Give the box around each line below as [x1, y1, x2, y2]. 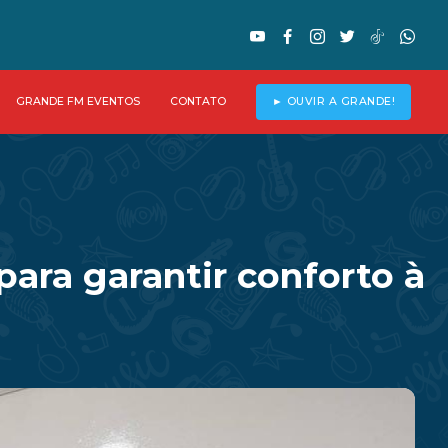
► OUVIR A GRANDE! [271, 95, 395, 109]
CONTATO [169, 95, 226, 108]
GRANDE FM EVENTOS [15, 95, 140, 108]
